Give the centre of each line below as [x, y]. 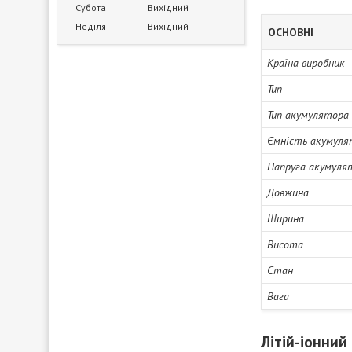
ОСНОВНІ [291, 32]
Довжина [288, 192]
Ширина [286, 218]
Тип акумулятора [308, 115]
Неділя [91, 26]
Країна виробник [306, 63]
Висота [285, 244]
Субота [91, 7]
